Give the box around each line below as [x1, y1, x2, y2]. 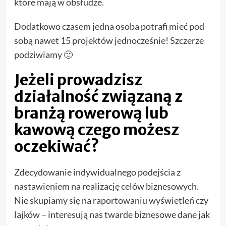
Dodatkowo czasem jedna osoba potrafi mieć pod [14, 21, 204, 32]
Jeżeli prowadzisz [14, 70, 142, 90]
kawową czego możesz [14, 120, 179, 140]
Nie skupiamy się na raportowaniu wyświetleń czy [14, 195, 208, 206]
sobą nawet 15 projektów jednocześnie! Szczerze [14, 35, 204, 46]
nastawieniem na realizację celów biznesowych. [14, 181, 199, 192]
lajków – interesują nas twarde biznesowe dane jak [14, 209, 210, 220]
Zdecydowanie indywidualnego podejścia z [14, 166, 181, 178]
